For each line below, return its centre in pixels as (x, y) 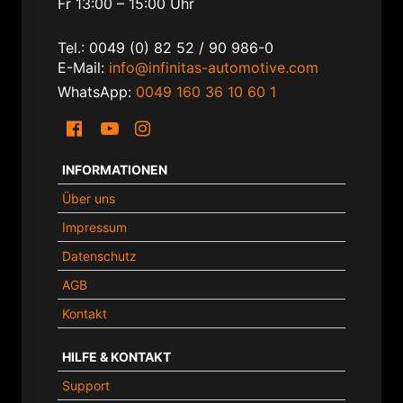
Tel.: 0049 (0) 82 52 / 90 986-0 (166, 47)
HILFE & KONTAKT (116, 356)
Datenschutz (99, 255)
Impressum (94, 227)
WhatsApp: (97, 91)
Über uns (89, 198)
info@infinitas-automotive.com (214, 67)
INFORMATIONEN (115, 169)
